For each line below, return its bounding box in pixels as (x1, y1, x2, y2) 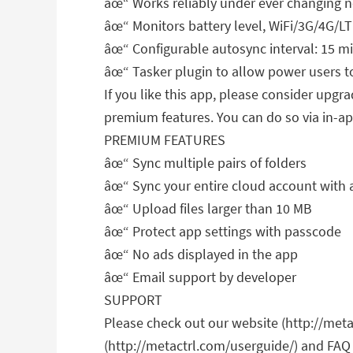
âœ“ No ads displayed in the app (104, 245, 298, 263)
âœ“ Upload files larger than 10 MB (104, 199, 312, 217)
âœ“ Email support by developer (104, 268, 296, 286)
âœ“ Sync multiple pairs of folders (104, 154, 307, 172)
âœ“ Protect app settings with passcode (104, 222, 341, 240)
